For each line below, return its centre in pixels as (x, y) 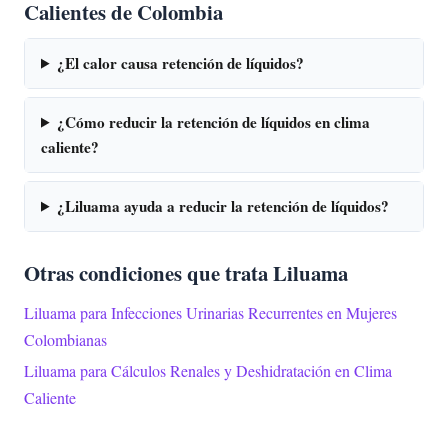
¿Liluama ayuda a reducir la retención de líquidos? (223, 205)
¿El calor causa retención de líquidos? (181, 62)
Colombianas (65, 339)
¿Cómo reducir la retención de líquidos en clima (214, 121)
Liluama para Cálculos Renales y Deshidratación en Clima (208, 371)
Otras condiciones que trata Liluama (186, 272)
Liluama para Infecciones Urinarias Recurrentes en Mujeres (210, 312)
